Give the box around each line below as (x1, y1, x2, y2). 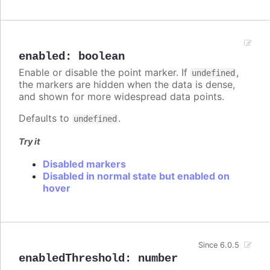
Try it (19, 136, 40, 146)
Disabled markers (43, 157, 126, 170)
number (138, 251, 178, 265)
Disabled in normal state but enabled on (43, 169, 230, 182)
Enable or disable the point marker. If (19, 66, 190, 79)
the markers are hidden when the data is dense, (19, 78, 235, 91)
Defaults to (19, 112, 72, 125)
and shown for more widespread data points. (19, 90, 224, 103)
